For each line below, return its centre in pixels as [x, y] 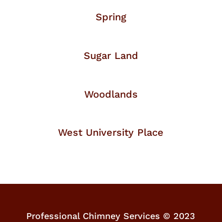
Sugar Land [111, 56]
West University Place [111, 133]
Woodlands [111, 94]
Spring [111, 17]
